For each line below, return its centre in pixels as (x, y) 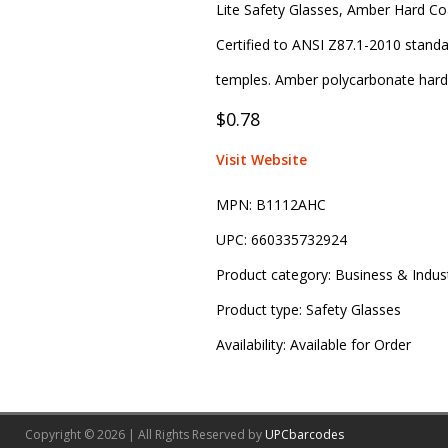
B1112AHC (290, 205)
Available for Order (350, 345)
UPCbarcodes (304, 435)
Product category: (275, 275)
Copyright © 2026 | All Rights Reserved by (145, 435)
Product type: (260, 310)
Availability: (252, 345)
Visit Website (261, 160)
